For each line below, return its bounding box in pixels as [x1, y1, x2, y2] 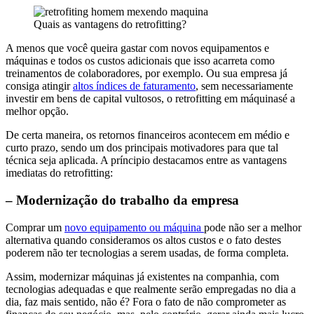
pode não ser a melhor [204, 221, 301, 233]
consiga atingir [6, 80, 73, 93]
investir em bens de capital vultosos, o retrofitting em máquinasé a [6, 93, 295, 105]
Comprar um [6, 221, 64, 233]
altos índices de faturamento [73, 80, 196, 93]
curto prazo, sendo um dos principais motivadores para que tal [6, 142, 278, 154]
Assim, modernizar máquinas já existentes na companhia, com [6, 270, 279, 282]
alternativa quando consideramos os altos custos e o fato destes [6, 233, 281, 246]
